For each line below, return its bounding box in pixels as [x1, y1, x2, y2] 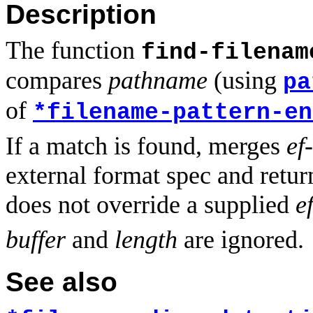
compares [6, 66, 108, 95]
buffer [6, 226, 66, 254]
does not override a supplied [6, 191, 296, 219]
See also [6, 266, 117, 297]
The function [6, 36, 141, 65]
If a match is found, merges [6, 132, 286, 161]
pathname [108, 66, 208, 95]
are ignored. [177, 226, 304, 254]
